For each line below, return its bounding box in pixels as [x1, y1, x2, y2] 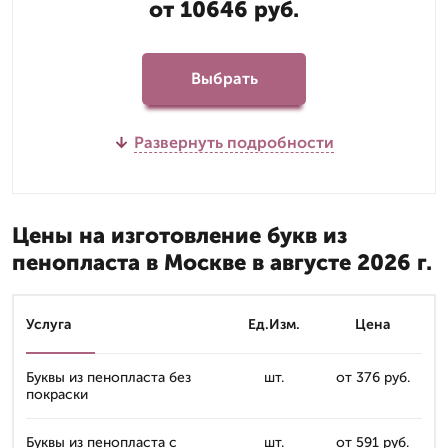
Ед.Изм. [247, 315, 300, 333]
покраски [26, 385, 88, 403]
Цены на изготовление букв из [12, 221, 347, 249]
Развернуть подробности [133, 132, 334, 152]
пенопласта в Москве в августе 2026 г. [12, 248, 432, 276]
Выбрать [190, 69, 258, 89]
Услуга [26, 315, 72, 333]
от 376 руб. [335, 368, 410, 386]
